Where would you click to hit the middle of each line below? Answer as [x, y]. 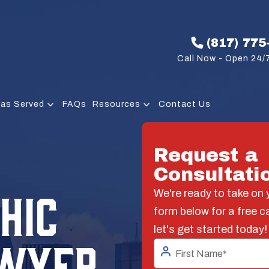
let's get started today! [210, 229]
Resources [116, 104]
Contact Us [185, 104]
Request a [206, 155]
